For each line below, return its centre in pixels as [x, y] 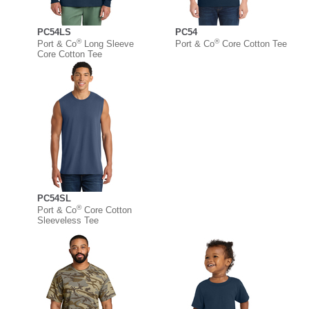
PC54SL [54, 199]
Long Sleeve [108, 44]
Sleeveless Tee [68, 221]
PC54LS [54, 32]
